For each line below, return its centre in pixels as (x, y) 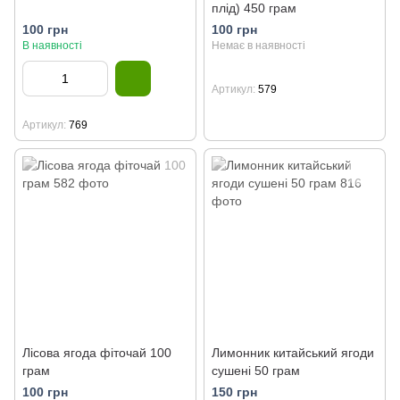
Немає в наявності (258, 46)
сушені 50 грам (256, 371)
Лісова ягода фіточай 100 (97, 353)
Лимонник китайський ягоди (293, 353)
